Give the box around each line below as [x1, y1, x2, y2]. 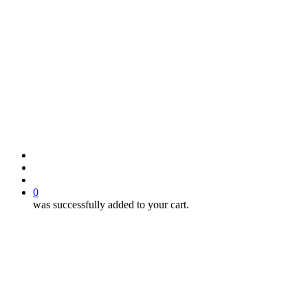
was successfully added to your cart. [33, 198, 189, 210]
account [32, 173, 66, 185]
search [32, 160, 60, 173]
